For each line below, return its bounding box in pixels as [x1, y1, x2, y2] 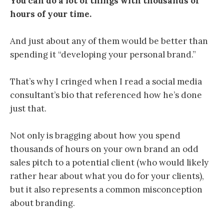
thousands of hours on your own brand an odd [10, 143, 198, 155]
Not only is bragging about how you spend [10, 130, 180, 141]
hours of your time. [10, 8, 91, 19]
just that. [10, 103, 46, 114]
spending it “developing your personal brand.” [10, 48, 196, 60]
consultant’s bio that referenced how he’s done [10, 89, 202, 101]
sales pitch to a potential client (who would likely [10, 157, 208, 168]
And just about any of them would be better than [10, 35, 208, 46]
